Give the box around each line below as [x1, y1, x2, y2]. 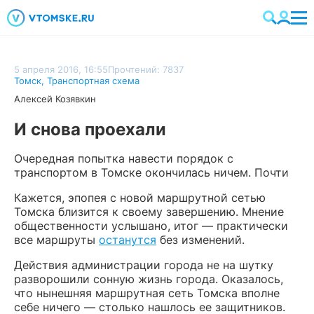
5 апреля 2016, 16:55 [14, 64, 108, 75]
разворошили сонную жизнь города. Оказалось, [14, 272, 283, 286]
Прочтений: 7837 [108, 64, 184, 75]
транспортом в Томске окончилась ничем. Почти [14, 165, 289, 179]
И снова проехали [14, 119, 166, 139]
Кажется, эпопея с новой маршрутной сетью [14, 191, 266, 205]
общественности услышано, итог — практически [14, 219, 288, 233]
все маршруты [14, 233, 99, 247]
